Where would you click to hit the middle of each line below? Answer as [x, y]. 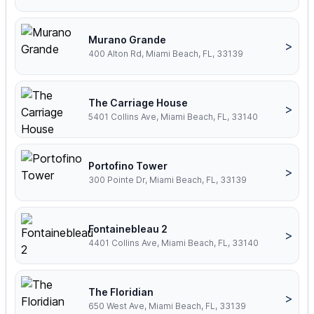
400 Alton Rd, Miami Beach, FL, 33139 [166, 54]
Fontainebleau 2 [128, 229]
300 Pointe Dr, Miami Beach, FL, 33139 [168, 180]
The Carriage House [138, 103]
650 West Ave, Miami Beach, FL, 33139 [167, 306]
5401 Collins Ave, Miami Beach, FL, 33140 [173, 117]
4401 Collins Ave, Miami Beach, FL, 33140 [173, 243]
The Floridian [121, 292]
